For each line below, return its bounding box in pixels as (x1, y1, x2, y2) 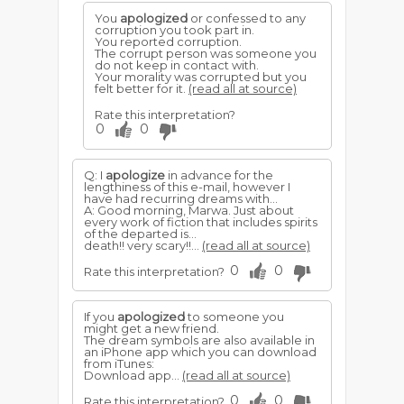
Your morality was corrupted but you (95, 69, 307, 84)
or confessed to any (188, 11, 306, 25)
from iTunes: (84, 356, 154, 371)
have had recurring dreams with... (84, 191, 278, 206)
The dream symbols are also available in (84, 333, 315, 347)
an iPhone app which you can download (84, 344, 317, 359)
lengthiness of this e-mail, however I (84, 179, 290, 194)
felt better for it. (95, 81, 188, 96)
